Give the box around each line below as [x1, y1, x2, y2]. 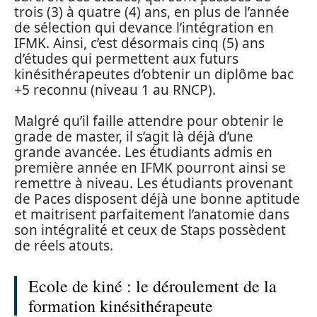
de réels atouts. [14, 236, 113, 255]
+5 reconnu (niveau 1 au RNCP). [14, 80, 216, 99]
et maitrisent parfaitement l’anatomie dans [14, 205, 289, 224]
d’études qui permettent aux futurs [14, 49, 238, 68]
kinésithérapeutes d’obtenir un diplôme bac [14, 64, 294, 83]
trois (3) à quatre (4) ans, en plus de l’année [14, 2, 289, 21]
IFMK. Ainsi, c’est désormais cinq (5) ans [14, 33, 265, 52]
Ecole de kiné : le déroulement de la [28, 275, 277, 298]
